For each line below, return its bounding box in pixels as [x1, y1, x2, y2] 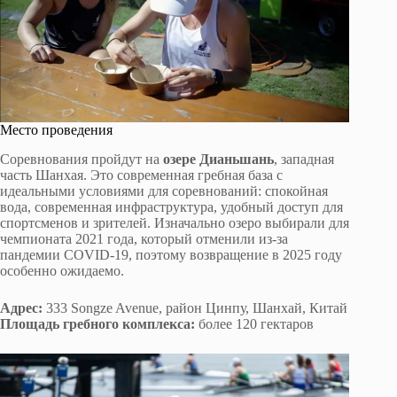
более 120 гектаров [195, 315, 314, 331]
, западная [274, 151, 334, 167]
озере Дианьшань [163, 151, 274, 167]
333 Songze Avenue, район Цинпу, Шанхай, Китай [43, 300, 347, 315]
